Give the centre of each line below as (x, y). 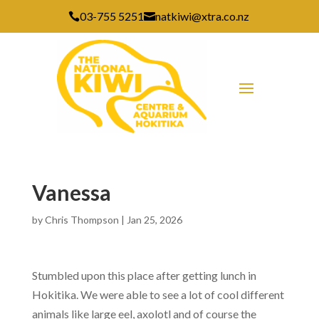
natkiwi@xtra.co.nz (202, 16)
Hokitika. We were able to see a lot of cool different (158, 295)
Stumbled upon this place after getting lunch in (144, 276)
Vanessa (71, 193)
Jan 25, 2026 (154, 220)
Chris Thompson (82, 220)
